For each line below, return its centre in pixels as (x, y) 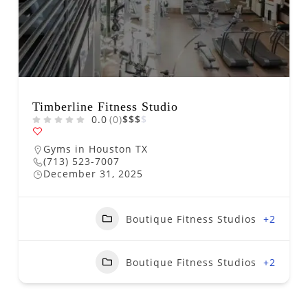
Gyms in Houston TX (96, 149)
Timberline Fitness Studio (105, 107)
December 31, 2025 (93, 174)
